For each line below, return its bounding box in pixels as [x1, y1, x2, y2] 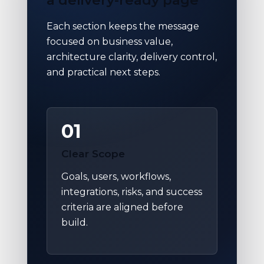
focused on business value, [47, 35, 173, 47]
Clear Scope [61, 147, 125, 160]
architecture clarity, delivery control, [47, 51, 217, 62]
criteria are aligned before [61, 201, 183, 213]
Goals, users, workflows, [61, 170, 171, 182]
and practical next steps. [47, 66, 160, 78]
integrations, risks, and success [61, 186, 202, 197]
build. [61, 216, 88, 228]
